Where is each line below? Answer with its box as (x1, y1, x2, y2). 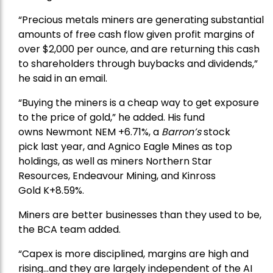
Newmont (46, 125, 93, 140)
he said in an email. (18, 71, 107, 86)
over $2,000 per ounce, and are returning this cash (18, 42, 260, 57)
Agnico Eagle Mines (108, 140, 199, 154)
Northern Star (146, 154, 212, 169)
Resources (18, 169, 68, 183)
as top (199, 140, 232, 154)
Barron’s (161, 125, 204, 140)
